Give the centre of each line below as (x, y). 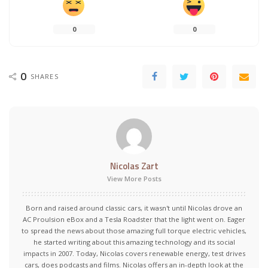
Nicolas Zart (134, 166)
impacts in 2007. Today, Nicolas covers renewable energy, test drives (134, 254)
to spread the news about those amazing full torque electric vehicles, (134, 231)
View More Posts (134, 179)
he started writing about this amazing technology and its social (134, 242)
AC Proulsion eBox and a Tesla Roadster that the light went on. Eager (134, 220)
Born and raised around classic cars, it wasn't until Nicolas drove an (134, 208)
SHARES (45, 77)
